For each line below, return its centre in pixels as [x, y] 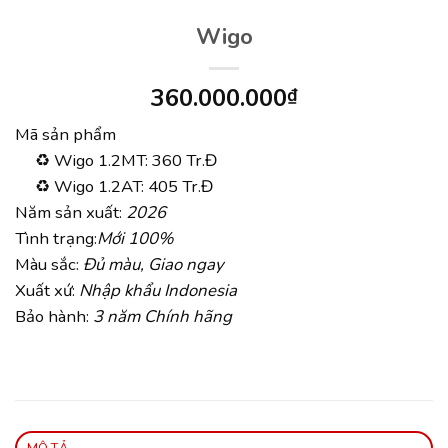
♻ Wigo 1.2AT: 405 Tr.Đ [114, 187]
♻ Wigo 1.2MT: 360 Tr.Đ [116, 161]
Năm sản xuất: [70, 213]
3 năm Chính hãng [162, 317]
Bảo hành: [54, 317]
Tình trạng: [56, 239]
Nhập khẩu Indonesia [158, 291]
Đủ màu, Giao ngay [153, 265]
